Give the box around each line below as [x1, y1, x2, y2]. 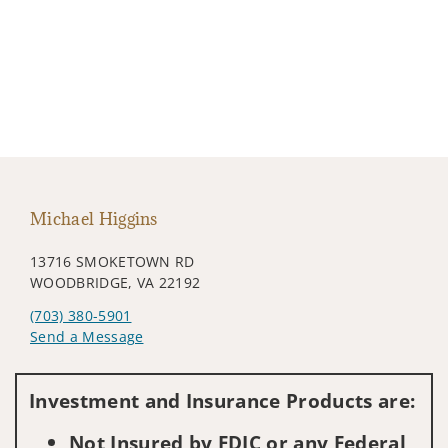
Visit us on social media [29, 357, 194, 376]
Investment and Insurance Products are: [29, 387, 416, 414]
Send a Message [30, 326, 144, 346]
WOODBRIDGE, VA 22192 [30, 272, 201, 292]
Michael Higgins [30, 207, 158, 230]
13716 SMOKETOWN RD [30, 251, 195, 271]
